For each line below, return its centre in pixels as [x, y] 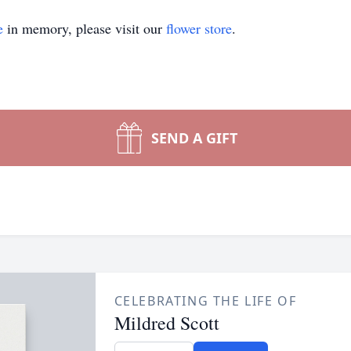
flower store [199, 28]
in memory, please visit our [85, 28]
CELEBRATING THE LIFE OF [205, 301]
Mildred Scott [166, 323]
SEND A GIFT [194, 138]
